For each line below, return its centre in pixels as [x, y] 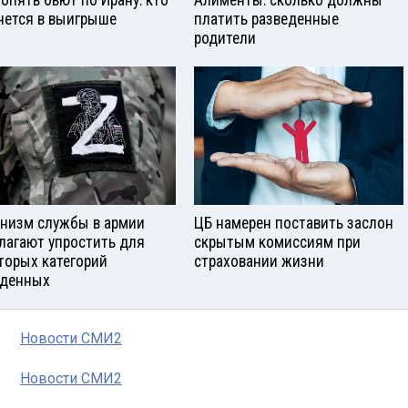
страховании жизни [259, 262]
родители [225, 38]
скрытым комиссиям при [277, 243]
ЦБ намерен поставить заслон [294, 224]
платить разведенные [266, 19]
